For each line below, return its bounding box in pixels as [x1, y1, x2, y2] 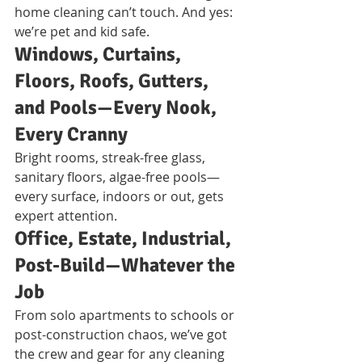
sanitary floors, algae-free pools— [15, 167, 220, 186]
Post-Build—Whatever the [15, 252, 239, 277]
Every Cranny [15, 121, 128, 146]
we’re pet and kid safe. [15, 22, 149, 40]
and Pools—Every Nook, [15, 95, 221, 120]
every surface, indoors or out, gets [15, 187, 227, 205]
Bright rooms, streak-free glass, [15, 148, 208, 166]
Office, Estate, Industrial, [15, 225, 235, 250]
